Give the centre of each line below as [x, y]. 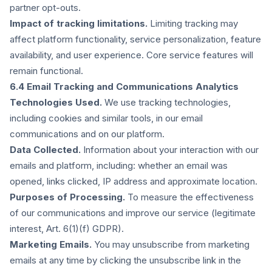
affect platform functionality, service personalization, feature [135, 39]
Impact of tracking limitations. [79, 23]
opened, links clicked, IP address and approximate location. [134, 181]
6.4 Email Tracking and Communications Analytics [124, 87]
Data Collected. [45, 150]
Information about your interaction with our [170, 150]
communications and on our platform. [87, 134]
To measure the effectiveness [189, 197]
